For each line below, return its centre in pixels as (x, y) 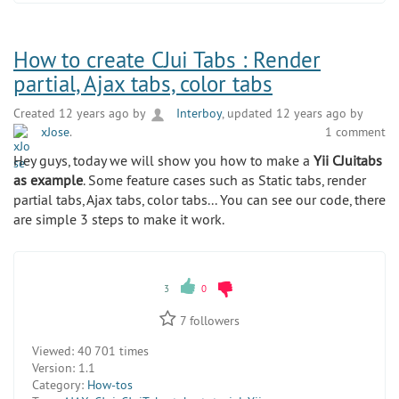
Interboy (197, 114)
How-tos (110, 385)
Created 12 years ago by (81, 114)
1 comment (355, 131)
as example (48, 180)
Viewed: (53, 351)
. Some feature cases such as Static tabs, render (224, 180)
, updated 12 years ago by (292, 114)
